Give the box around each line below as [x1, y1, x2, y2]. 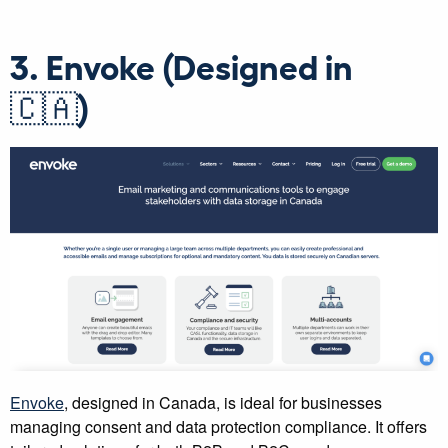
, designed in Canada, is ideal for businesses [64, 390, 382, 414]
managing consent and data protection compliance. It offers [10, 414, 427, 438]
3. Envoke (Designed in [10, 45, 353, 87]
